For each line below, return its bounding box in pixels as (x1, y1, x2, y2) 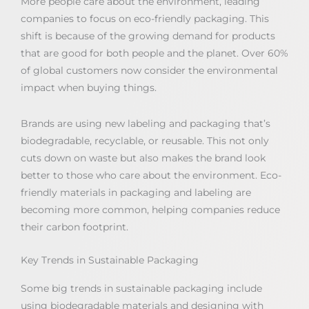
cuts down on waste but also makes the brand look (21, 152, 266, 163)
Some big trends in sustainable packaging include (21, 282, 262, 294)
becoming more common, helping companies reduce (21, 203, 280, 215)
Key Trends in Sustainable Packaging (21, 254, 199, 266)
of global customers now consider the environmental (21, 65, 278, 76)
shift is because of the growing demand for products (21, 30, 275, 41)
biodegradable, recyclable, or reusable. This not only (21, 134, 269, 146)
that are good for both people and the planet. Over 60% (21, 48, 288, 59)
